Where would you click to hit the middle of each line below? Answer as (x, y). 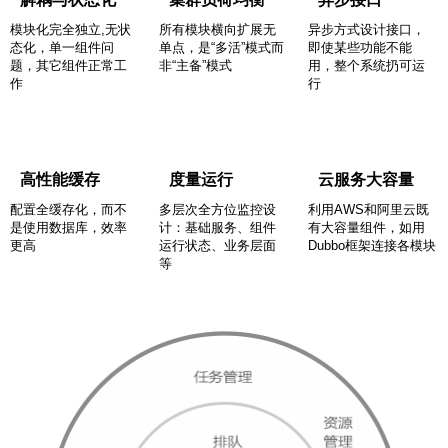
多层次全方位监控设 (218, 210)
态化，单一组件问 (62, 48)
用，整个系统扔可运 (367, 66)
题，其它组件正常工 (68, 66)
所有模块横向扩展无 (218, 30)
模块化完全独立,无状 (70, 30)
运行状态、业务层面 (218, 246)
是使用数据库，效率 (68, 228)
